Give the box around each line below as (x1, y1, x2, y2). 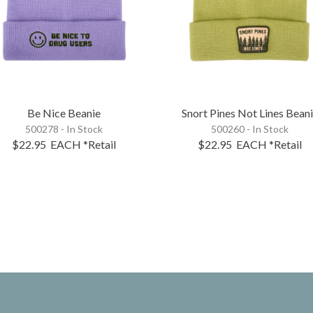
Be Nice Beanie (27, 105, 101, 119)
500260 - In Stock (211, 122, 289, 135)
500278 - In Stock (25, 122, 103, 135)
